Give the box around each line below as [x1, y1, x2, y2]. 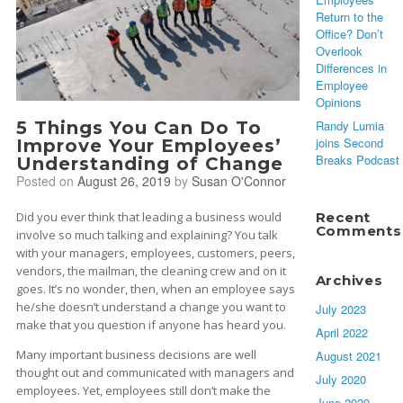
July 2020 [315, 371, 366, 389]
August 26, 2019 [77, 171, 171, 190]
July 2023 [315, 300, 366, 318]
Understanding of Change [16, 152, 283, 175]
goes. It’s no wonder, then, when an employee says [16, 280, 295, 297]
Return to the [315, 8, 383, 26]
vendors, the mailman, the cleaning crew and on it [16, 262, 286, 279]
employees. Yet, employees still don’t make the [16, 381, 271, 399]
